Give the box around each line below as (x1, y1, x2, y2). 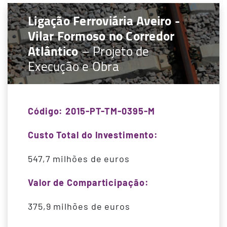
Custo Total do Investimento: (28, 129, 159, 141)
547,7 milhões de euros (28, 153, 130, 165)
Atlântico (28, 39, 79, 63)
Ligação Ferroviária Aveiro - (28, 9, 180, 33)
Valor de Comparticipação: (28, 177, 149, 188)
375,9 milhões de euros (28, 201, 130, 212)
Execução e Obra (28, 54, 119, 79)
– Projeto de (78, 39, 149, 63)
